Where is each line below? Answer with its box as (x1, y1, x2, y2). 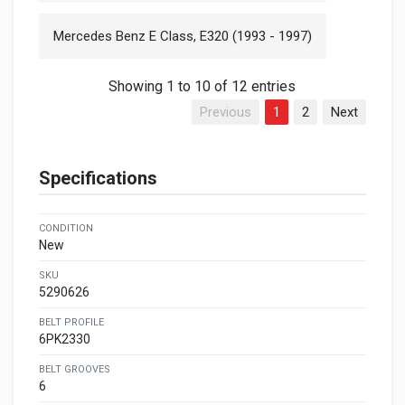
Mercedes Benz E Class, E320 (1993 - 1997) (53, 27, 312, 44)
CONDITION (39, 222, 93, 235)
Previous (199, 104, 251, 121)
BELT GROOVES (39, 363, 110, 376)
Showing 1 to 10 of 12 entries (108, 78, 297, 96)
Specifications (39, 167, 157, 190)
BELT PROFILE (39, 316, 104, 329)
